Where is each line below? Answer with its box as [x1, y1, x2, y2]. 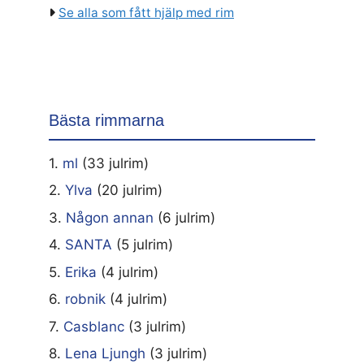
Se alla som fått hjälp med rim [58, 5, 234, 21]
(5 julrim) [116, 236, 173, 253]
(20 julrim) [97, 182, 162, 199]
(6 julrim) [158, 209, 215, 226]
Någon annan [66, 209, 154, 226]
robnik [65, 291, 106, 308]
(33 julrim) [82, 154, 149, 171]
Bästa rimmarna [49, 110, 164, 129]
